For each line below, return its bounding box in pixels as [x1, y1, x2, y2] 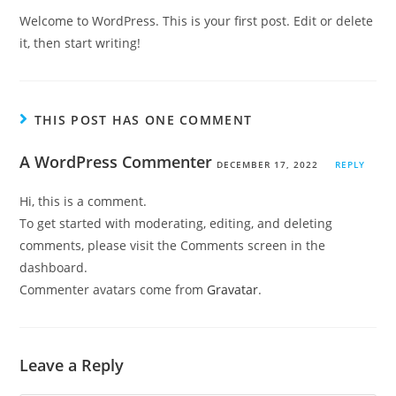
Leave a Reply [19, 354, 125, 376]
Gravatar [207, 281, 259, 298]
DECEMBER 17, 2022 [217, 158, 319, 171]
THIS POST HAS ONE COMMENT [34, 111, 253, 128]
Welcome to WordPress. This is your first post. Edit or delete [19, 12, 374, 29]
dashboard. [19, 259, 88, 276]
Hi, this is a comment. [19, 193, 148, 209]
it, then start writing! [19, 34, 141, 51]
